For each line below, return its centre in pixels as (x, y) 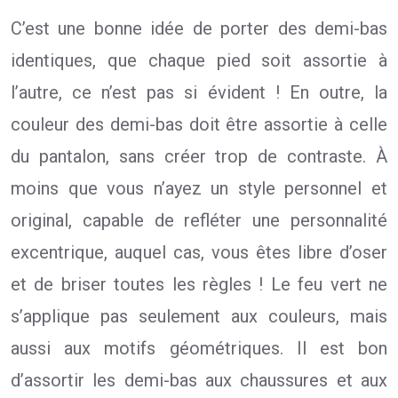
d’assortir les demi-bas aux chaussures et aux (199, 380)
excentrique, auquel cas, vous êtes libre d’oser (199, 252)
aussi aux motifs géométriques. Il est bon (199, 348)
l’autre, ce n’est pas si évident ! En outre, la (199, 92)
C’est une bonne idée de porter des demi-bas (199, 28)
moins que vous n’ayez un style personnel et (199, 188)
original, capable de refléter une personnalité (199, 220)
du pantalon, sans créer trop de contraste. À (199, 156)
